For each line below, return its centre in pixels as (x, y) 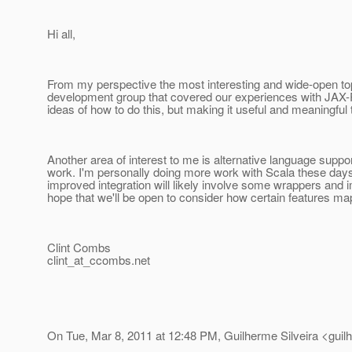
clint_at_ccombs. (91, 260)
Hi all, (61, 34)
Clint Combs (79, 247)
